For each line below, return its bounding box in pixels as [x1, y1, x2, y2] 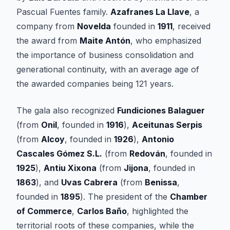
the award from [16, 35, 80, 46]
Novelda [77, 21, 111, 31]
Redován [129, 148, 165, 159]
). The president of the [80, 191, 170, 202]
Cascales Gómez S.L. [16, 148, 102, 159]
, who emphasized [130, 35, 201, 46]
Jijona [124, 163, 148, 173]
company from [16, 21, 77, 31]
